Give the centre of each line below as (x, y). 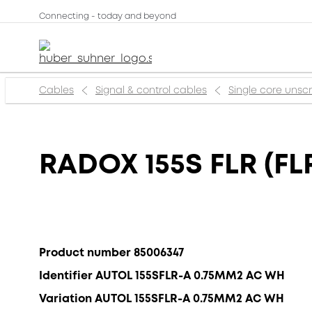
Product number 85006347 (111, 252)
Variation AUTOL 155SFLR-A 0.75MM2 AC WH (162, 298)
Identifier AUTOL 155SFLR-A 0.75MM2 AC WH (162, 275)
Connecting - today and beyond (108, 16)
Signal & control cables (151, 90)
